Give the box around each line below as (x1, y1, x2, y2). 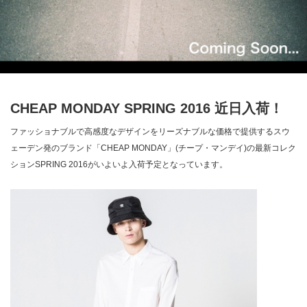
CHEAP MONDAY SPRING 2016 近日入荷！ (10, 101, 283, 116)
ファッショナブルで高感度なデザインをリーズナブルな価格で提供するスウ (10, 127, 290, 136)
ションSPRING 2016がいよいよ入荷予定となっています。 (10, 160, 228, 169)
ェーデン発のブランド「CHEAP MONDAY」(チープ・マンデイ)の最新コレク (10, 143, 296, 153)
